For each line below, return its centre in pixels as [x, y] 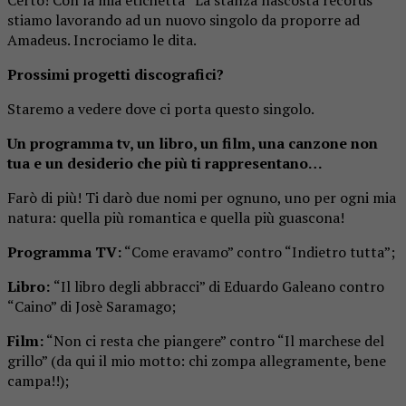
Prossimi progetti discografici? [116, 74]
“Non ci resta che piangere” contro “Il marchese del [214, 340]
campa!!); [38, 380]
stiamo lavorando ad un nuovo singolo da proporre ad [184, 19]
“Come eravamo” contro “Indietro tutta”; [258, 251]
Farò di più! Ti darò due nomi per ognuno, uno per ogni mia [202, 197]
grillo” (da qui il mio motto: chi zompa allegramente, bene [197, 360]
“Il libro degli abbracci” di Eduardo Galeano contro [219, 286]
